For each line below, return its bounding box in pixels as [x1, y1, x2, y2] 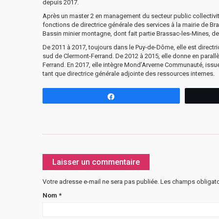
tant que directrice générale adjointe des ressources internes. [43, 69, 215, 77]
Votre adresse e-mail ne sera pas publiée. [43, 177, 159, 185]
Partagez [121, 92, 147, 100]
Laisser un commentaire [52, 157, 140, 167]
